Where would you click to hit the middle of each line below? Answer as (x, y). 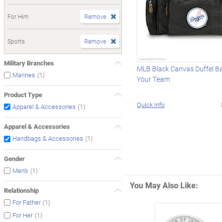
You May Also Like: (164, 185)
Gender (14, 158)
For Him (18, 16)
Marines (24, 75)
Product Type (23, 94)
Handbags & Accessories (48, 139)
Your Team (154, 79)
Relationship (21, 190)
